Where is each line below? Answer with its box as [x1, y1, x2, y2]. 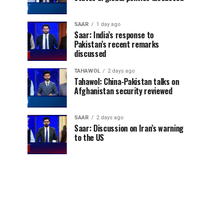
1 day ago [96, 21, 120, 27]
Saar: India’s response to [74, 29, 154, 41]
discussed [74, 48, 107, 59]
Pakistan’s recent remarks [74, 38, 159, 50]
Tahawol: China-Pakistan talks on [74, 76, 179, 87]
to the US [74, 132, 105, 143]
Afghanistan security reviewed [74, 85, 172, 97]
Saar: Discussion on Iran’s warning [74, 122, 184, 134]
